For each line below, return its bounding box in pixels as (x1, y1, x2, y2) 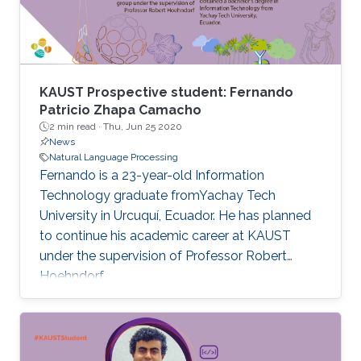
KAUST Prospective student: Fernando (39, 85, 293, 101)
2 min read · (49, 121, 103, 133)
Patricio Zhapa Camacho (39, 102, 201, 118)
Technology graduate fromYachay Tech (39, 188, 276, 204)
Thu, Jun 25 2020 (103, 121, 182, 133)
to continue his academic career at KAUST (39, 228, 291, 244)
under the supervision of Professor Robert (39, 248, 287, 264)
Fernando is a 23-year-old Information (39, 168, 264, 184)
